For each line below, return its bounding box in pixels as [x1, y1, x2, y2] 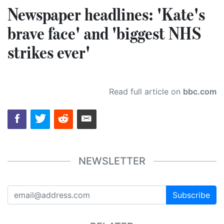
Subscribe [172, 189, 210, 200]
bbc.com [183, 86, 216, 97]
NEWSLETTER [78, 155, 145, 167]
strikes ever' [7, 41, 90, 63]
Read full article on [109, 86, 183, 97]
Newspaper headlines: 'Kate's [7, 3, 205, 25]
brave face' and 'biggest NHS [7, 22, 201, 44]
